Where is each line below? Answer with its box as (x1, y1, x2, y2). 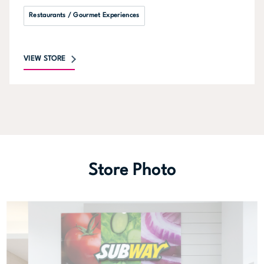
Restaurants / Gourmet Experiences (29, 12, 140, 19)
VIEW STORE (24, 55, 66, 62)
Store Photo (88, 163, 176, 179)
